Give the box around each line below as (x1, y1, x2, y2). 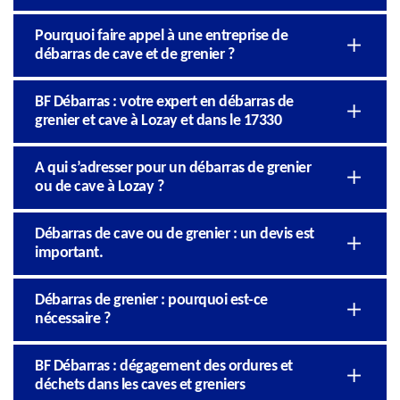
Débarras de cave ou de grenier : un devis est (35, 225, 314, 243)
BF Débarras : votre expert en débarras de (35, 93, 294, 111)
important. (35, 244, 103, 262)
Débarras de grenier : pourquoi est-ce (35, 291, 268, 309)
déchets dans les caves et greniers (35, 376, 245, 394)
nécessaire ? (35, 310, 110, 328)
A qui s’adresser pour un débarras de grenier (35, 159, 311, 177)
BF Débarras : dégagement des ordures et (35, 357, 293, 375)
